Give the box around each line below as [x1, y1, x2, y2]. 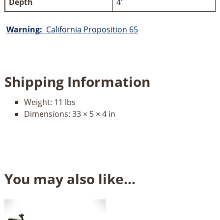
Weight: [24, 97, 54, 108]
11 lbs [54, 97, 76, 108]
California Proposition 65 [46, 24, 138, 35]
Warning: [6, 24, 46, 35]
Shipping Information [4, 72, 150, 91]
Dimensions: [24, 109, 72, 120]
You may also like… [4, 169, 136, 189]
